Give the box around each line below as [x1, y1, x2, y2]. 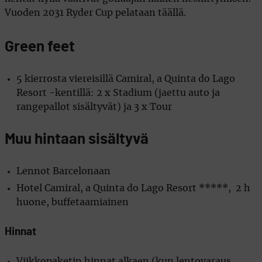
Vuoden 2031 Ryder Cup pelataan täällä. [5, 8, 186, 18]
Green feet [5, 39, 75, 54]
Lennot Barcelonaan [16, 166, 111, 176]
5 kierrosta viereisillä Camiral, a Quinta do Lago [16, 74, 235, 84]
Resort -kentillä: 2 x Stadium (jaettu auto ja [16, 88, 220, 98]
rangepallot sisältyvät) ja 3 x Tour [16, 102, 172, 112]
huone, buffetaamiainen [16, 197, 129, 207]
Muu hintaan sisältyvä [5, 131, 149, 147]
